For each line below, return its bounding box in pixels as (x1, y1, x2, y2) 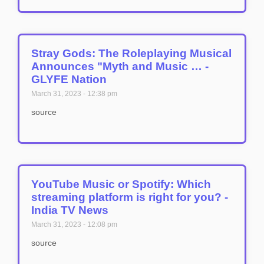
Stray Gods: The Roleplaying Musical (31, 47, 232, 60)
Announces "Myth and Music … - (31, 60, 209, 72)
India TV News (31, 204, 108, 216)
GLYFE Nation (31, 73, 107, 85)
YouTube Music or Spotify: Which (31, 178, 211, 190)
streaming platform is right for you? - (31, 191, 228, 203)
